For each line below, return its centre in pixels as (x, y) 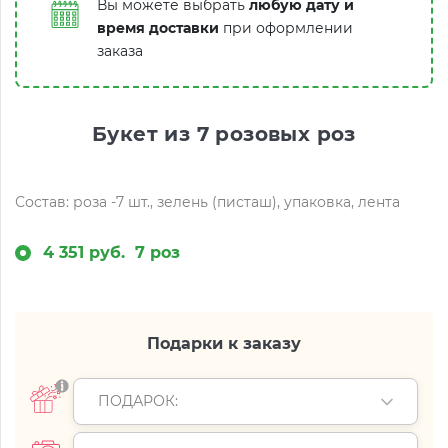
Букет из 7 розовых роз (224, 134)
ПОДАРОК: (138, 401)
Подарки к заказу (224, 343)
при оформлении (286, 28)
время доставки (158, 28)
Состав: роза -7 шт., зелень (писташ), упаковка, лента (207, 202)
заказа (120, 51)
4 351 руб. (84, 252)
